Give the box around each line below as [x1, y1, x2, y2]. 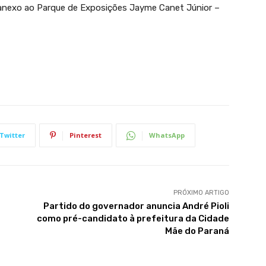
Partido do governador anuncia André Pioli [43, 201, 229, 212]
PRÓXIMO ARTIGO [173, 189, 229, 197]
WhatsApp [149, 131, 185, 140]
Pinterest [69, 131, 102, 140]
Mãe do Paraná [164, 226, 229, 237]
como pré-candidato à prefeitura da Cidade [36, 213, 229, 224]
